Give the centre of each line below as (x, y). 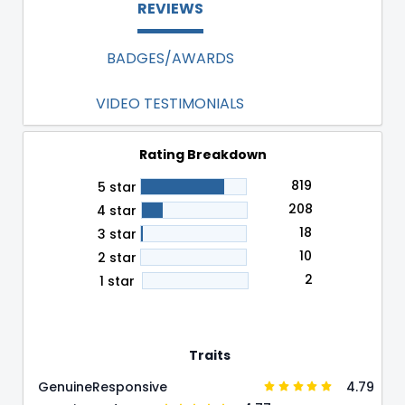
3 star (117, 234)
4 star (117, 210)
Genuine (65, 387)
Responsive (130, 387)
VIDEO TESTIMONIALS (170, 104)
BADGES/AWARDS (170, 58)
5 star (117, 187)
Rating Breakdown (202, 154)
